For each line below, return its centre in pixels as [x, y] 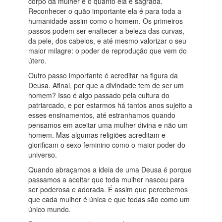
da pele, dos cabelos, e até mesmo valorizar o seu [108, 40]
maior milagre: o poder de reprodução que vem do [108, 50]
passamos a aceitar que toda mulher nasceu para [107, 179]
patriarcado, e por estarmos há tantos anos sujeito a [111, 105]
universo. [43, 154]
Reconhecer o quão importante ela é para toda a [105, 11]
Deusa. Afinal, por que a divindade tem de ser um [106, 85]
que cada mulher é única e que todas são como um [109, 199]
